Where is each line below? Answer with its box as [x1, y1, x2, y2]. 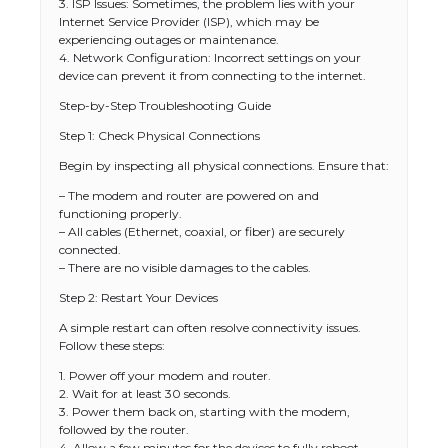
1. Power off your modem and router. [59, 368, 271, 383]
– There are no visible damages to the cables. [59, 260, 311, 275]
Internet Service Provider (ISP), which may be [59, 14, 319, 29]
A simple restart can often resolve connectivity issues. [59, 320, 361, 335]
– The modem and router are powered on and [59, 188, 319, 203]
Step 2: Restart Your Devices [59, 290, 218, 305]
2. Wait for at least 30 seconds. [59, 386, 231, 401]
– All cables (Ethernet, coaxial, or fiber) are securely [59, 224, 345, 239]
